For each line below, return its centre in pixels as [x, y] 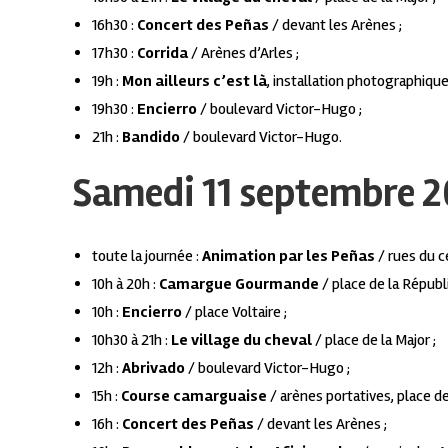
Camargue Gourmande [239, 283]
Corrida [162, 52]
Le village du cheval [241, 339]
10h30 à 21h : [131, 339]
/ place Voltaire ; [234, 311]
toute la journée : [147, 255]
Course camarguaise [194, 395]
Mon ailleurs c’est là [194, 80]
